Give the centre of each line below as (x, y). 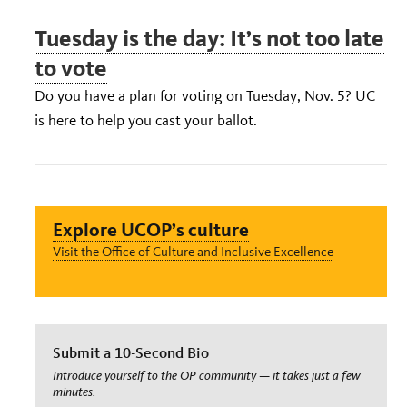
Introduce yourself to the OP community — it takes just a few (207, 375)
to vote (71, 68)
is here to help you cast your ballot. (146, 119)
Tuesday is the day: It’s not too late (209, 38)
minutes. (74, 392)
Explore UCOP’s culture (151, 229)
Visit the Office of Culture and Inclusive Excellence (193, 251)
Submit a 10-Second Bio (131, 352)
